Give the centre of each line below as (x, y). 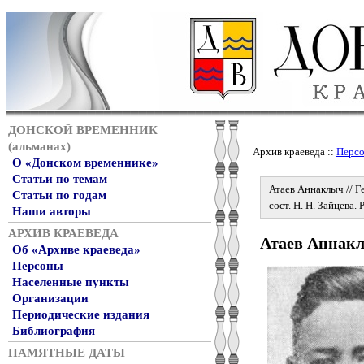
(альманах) (39, 146)
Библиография (54, 331)
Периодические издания (81, 314)
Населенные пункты (71, 282)
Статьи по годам (59, 195)
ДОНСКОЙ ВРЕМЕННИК (83, 130)
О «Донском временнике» (85, 162)
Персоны (38, 266)
